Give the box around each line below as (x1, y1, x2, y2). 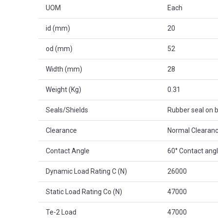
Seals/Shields (46, 106, 88, 114)
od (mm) (46, 44, 73, 53)
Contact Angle (46, 146, 90, 155)
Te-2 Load (46, 208, 76, 216)
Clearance (46, 126, 77, 134)
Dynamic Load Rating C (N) (46, 167, 127, 175)
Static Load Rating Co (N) (46, 187, 122, 196)
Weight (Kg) (46, 85, 81, 93)
